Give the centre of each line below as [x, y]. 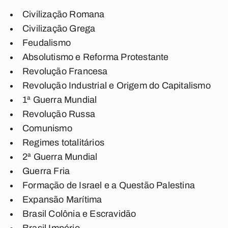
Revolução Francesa [65, 71]
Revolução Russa [59, 114]
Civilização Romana [64, 14]
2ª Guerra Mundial [60, 157]
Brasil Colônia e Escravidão [79, 214]
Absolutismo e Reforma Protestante [96, 57]
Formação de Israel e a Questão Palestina [109, 185]
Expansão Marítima [62, 199]
